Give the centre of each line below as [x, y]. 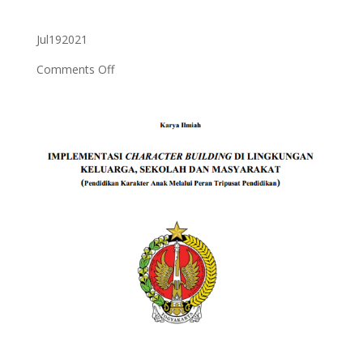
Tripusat [135, 348]
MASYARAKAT [150, 236]
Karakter [135, 273]
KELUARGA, [144, 180]
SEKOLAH [139, 199]
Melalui [132, 311]
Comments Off [75, 69]
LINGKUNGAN [151, 162]
